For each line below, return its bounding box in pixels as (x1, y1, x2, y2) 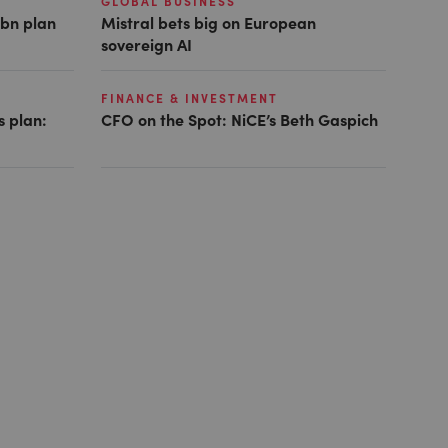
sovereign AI (100, 32, 192, 55)
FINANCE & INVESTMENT (100, 89, 278, 106)
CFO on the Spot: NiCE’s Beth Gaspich (100, 107, 378, 130)
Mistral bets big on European (100, 10, 316, 33)
